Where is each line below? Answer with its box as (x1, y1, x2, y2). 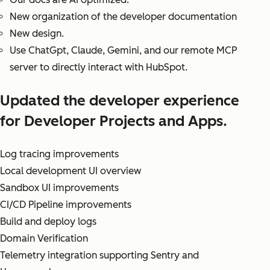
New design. (10, 28, 64, 40)
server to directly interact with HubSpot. (10, 61, 187, 74)
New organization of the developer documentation (10, 11, 237, 23)
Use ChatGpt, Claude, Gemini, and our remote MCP (10, 45, 237, 57)
